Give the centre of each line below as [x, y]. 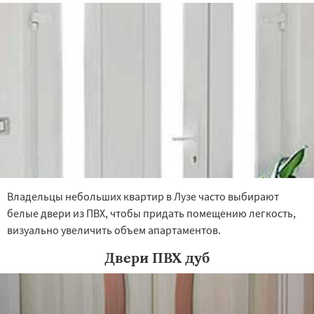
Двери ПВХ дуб [157, 258]
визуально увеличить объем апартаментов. [114, 230]
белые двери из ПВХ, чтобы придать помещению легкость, [151, 213]
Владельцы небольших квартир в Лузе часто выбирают [143, 196]
